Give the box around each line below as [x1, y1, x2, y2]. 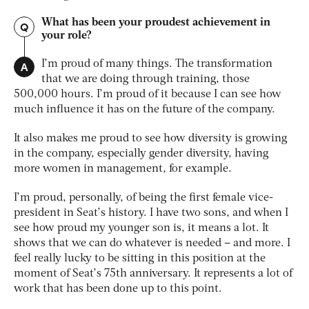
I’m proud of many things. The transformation [41, 59, 272, 70]
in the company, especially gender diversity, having [14, 148, 269, 160]
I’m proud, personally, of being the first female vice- [14, 192, 273, 204]
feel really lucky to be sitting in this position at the [14, 253, 266, 265]
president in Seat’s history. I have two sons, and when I [14, 208, 288, 219]
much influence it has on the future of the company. [14, 104, 275, 116]
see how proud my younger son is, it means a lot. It [14, 223, 269, 235]
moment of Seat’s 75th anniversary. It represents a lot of [14, 268, 292, 280]
